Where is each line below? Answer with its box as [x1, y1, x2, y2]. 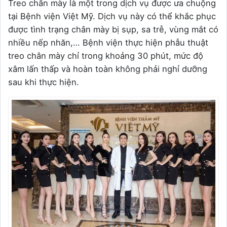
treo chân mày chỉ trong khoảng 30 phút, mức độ [8, 50, 203, 61]
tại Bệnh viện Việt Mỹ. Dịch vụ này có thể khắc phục [8, 11, 216, 21]
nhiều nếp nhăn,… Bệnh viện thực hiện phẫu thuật [8, 37, 208, 48]
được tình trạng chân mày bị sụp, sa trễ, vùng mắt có [8, 24, 218, 34]
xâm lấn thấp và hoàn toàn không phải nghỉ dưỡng [8, 63, 207, 74]
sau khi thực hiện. [8, 77, 79, 87]
